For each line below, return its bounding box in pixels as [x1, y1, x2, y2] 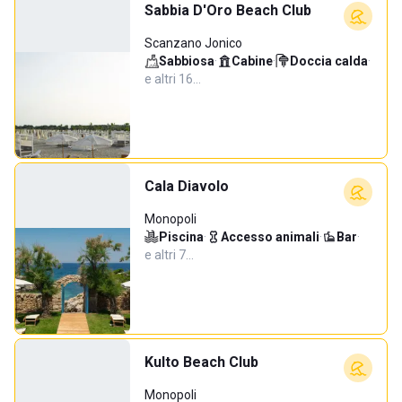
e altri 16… [144, 72, 201, 86]
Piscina [159, 230, 204, 244]
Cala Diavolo [144, 178, 229, 195]
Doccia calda [290, 54, 368, 68]
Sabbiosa [159, 54, 214, 68]
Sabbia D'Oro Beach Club [144, 2, 311, 19]
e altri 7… [144, 248, 194, 262]
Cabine [232, 54, 273, 68]
